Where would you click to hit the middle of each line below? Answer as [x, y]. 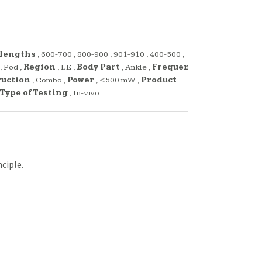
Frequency [176, 68]
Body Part [98, 68]
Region [39, 68]
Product [159, 80]
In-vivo [86, 93]
